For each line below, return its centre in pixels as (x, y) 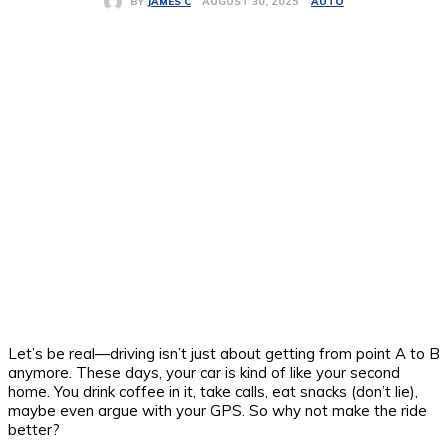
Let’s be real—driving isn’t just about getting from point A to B (224, 353)
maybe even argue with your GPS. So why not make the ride (217, 410)
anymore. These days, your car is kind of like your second (204, 372)
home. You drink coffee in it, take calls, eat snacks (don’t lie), (213, 391)
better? (34, 429)
